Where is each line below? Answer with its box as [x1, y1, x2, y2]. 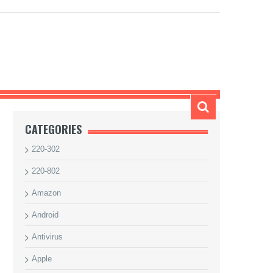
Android [32, 210, 58, 219]
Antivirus [32, 232, 63, 241]
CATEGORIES [25, 121, 82, 137]
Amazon [32, 188, 61, 197]
